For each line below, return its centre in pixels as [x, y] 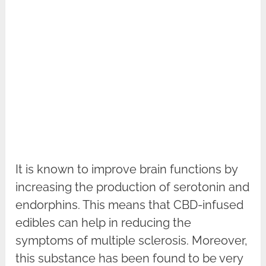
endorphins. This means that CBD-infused [130, 205]
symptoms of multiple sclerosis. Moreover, [132, 241]
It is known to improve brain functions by [127, 170]
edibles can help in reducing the [104, 223]
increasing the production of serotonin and [133, 187]
